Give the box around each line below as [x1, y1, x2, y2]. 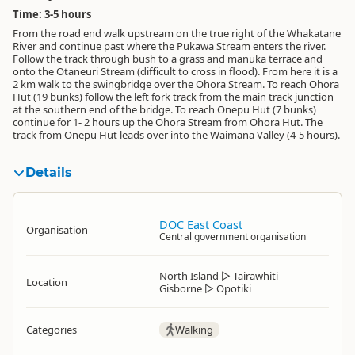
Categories [26, 323, 77, 337]
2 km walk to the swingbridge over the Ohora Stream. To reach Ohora [13, 77, 339, 91]
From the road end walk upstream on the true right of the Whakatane [13, 26, 341, 40]
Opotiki [216, 281, 251, 296]
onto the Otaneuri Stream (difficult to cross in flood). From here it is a [13, 64, 338, 78]
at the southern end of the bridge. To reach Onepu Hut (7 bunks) [13, 102, 316, 116]
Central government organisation [159, 230, 306, 243]
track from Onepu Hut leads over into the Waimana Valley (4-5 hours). [13, 128, 340, 142]
